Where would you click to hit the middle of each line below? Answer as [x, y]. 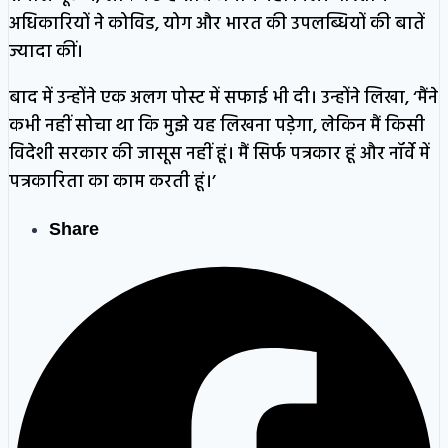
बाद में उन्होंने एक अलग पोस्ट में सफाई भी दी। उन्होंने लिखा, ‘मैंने [223, 98]
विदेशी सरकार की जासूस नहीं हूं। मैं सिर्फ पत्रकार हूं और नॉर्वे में [219, 154]
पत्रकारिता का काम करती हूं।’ [112, 182]
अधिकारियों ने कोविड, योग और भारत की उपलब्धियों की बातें [217, 24]
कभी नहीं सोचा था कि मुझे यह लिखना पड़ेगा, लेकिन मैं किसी [217, 126]
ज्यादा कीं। [46, 52]
